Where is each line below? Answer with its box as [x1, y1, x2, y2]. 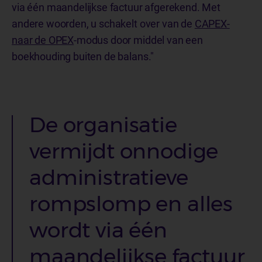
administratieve [29, 164, 188, 190]
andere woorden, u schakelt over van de [12, 17, 195, 30]
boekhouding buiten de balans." [12, 50, 154, 63]
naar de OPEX [12, 33, 74, 46]
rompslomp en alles [29, 190, 233, 216]
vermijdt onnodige [29, 137, 219, 164]
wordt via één [29, 216, 167, 243]
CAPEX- [194, 17, 230, 30]
